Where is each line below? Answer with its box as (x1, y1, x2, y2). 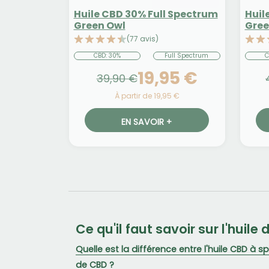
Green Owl (73, 19, 125, 33)
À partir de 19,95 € (114, 91, 180, 101)
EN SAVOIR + (121, 115, 172, 128)
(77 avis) (126, 34, 159, 44)
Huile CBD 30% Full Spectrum (73, 7, 218, 22)
